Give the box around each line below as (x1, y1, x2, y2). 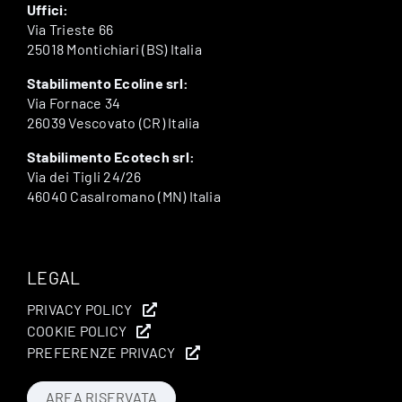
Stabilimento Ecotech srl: (26, 147, 195, 165)
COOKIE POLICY (26, 321, 127, 339)
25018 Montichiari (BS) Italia (26, 39, 202, 57)
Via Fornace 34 (26, 93, 121, 111)
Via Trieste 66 (26, 20, 114, 38)
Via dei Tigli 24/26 (26, 167, 142, 185)
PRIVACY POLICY (26, 300, 133, 318)
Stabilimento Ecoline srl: (26, 74, 188, 92)
